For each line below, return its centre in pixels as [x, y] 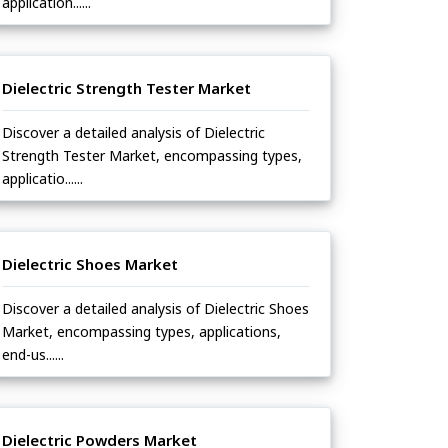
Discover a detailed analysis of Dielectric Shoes [155, 309]
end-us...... [33, 355]
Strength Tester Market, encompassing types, [152, 156]
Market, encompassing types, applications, [141, 332]
